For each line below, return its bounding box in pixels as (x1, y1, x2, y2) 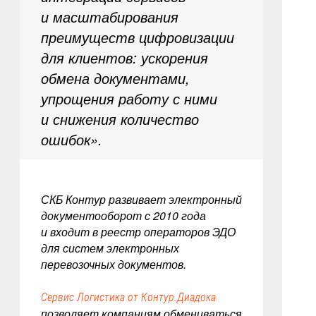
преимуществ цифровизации (40, 27, 234, 47)
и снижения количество (40, 109, 199, 129)
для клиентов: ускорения (40, 47, 208, 68)
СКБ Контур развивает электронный (40, 191, 242, 207)
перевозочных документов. (40, 256, 186, 272)
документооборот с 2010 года (40, 207, 206, 224)
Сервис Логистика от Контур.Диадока (40, 291, 216, 304)
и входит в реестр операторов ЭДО (40, 224, 236, 240)
